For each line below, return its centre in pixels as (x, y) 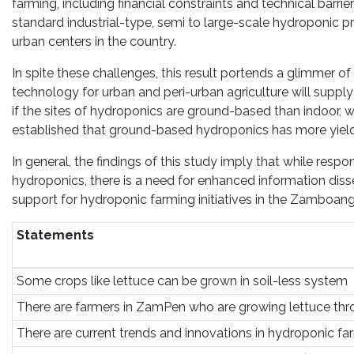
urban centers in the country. (94, 41)
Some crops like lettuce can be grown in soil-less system (182, 281)
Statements (55, 235)
